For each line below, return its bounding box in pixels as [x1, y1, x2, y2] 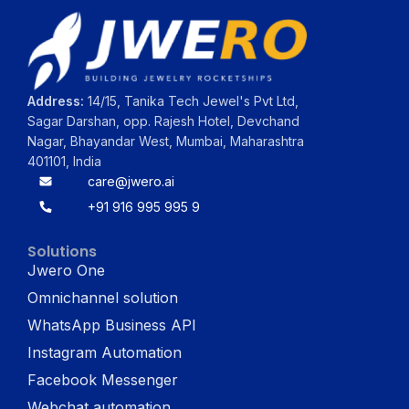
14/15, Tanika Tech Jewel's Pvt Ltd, [84, 92, 299, 109]
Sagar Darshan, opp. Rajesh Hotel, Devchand [27, 112, 300, 129]
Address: [27, 92, 85, 109]
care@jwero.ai [88, 173, 175, 189]
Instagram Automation [27, 342, 183, 362]
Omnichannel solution [27, 288, 179, 307]
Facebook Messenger [27, 370, 179, 389]
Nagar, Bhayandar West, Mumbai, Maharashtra [27, 132, 305, 149]
